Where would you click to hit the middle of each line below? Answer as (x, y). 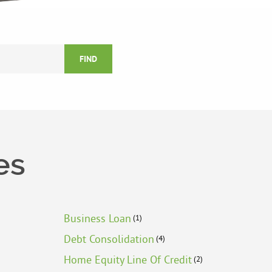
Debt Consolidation (109, 239)
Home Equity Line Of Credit (127, 260)
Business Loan (97, 219)
